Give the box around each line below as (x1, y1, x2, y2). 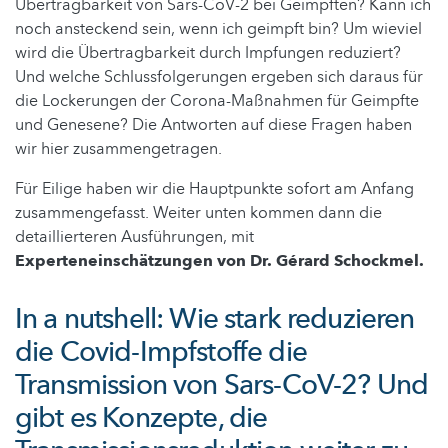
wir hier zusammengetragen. (15, 137, 222, 160)
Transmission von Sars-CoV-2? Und (15, 365, 429, 404)
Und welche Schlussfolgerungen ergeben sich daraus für (15, 65, 423, 88)
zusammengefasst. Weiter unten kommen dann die (15, 201, 382, 224)
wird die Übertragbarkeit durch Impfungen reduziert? (15, 41, 401, 64)
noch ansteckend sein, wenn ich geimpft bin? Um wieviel (15, 17, 422, 40)
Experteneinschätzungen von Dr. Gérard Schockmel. (15, 249, 424, 272)
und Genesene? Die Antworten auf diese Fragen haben (15, 113, 412, 136)
